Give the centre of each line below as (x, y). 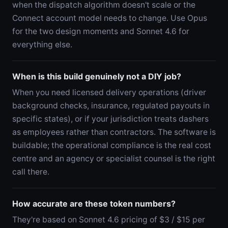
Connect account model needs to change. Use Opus (110, 18)
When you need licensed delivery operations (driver (109, 92)
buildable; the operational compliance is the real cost (112, 145)
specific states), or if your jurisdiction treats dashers (110, 119)
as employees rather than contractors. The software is (114, 132)
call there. (31, 172)
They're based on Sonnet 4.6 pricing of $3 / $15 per (109, 219)
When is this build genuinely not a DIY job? (97, 76)
